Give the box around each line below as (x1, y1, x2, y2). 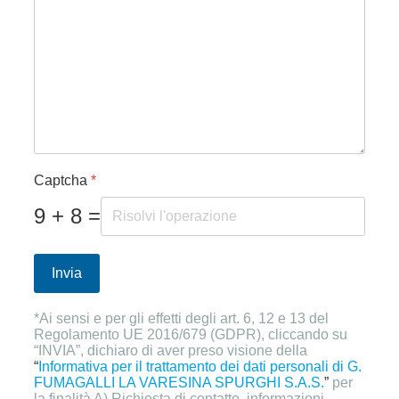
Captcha (34, 173, 91, 189)
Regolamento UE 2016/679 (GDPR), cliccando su (34, 326, 347, 342)
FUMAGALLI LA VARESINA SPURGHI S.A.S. (34, 374, 324, 390)
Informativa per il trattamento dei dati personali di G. (38, 358, 362, 374)
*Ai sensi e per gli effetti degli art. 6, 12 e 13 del (34, 310, 329, 326)
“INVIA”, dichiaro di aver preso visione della (34, 342, 307, 358)
